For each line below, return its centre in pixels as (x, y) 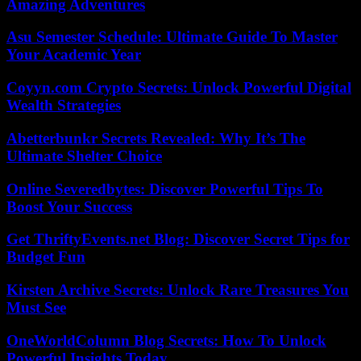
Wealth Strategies (64, 106)
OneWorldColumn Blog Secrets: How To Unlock (166, 340)
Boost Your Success (69, 206)
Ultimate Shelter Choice (84, 156)
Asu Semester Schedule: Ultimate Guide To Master (172, 37)
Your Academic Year (74, 55)
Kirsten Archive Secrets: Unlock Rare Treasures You (178, 290)
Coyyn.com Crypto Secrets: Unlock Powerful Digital (179, 88)
